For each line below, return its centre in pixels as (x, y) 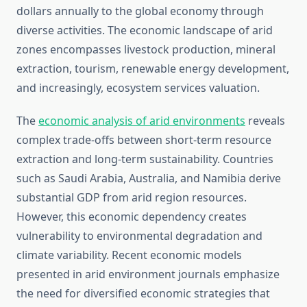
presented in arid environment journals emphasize (148, 274)
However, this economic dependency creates (132, 217)
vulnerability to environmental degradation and (139, 236)
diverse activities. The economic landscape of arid (145, 30)
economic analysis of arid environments (142, 121)
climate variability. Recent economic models (129, 255)
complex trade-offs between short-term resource (144, 140)
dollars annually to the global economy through (140, 11)
